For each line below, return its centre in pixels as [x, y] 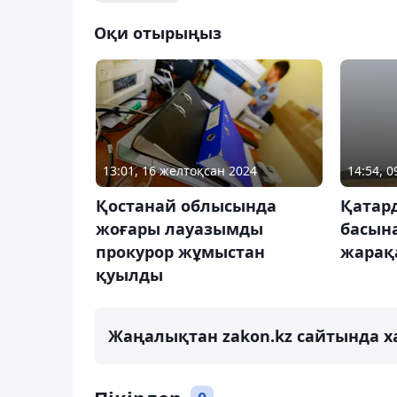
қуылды [129, 274]
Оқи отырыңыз [158, 32]
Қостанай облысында [186, 205]
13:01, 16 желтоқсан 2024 [180, 170]
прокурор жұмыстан [180, 251]
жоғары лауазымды [179, 228]
